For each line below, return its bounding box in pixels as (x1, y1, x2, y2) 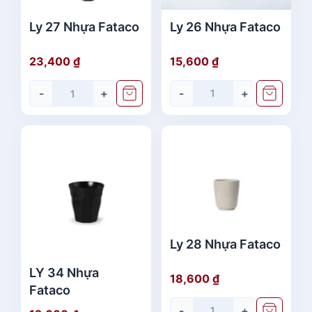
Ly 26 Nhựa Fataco (169, 19, 281, 34)
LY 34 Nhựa (29, 265, 99, 280)
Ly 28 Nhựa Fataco (169, 236, 281, 251)
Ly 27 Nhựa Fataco (29, 19, 139, 35)
